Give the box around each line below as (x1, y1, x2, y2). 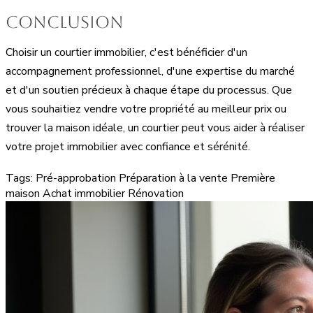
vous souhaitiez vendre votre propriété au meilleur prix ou (6, 101, 286, 117)
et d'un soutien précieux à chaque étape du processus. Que (6, 82, 292, 98)
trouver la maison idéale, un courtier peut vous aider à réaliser (6, 119, 305, 136)
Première (231, 170, 275, 186)
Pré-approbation (36, 170, 116, 186)
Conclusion (6, 12, 124, 32)
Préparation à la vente (119, 170, 228, 186)
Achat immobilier (43, 185, 125, 201)
